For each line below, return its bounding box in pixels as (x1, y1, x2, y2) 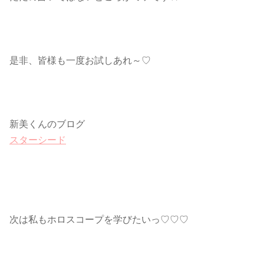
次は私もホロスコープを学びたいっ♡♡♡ (9, 214, 189, 225)
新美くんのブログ (9, 119, 85, 129)
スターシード (9, 135, 66, 145)
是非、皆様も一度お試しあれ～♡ (9, 55, 151, 65)
